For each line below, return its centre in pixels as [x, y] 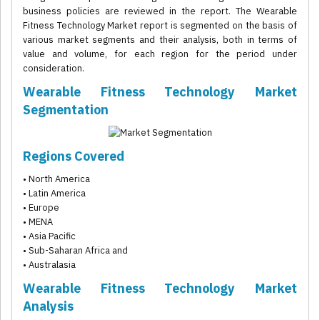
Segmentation [66, 110]
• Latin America [54, 194]
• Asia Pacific [49, 236]
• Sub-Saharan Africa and [75, 251]
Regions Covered [74, 156]
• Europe [41, 208]
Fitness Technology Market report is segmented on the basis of [160, 26]
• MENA [38, 222]
